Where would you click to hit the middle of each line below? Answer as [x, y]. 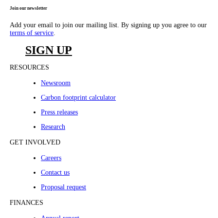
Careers [51, 158]
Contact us [55, 172]
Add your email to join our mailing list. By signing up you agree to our [108, 25]
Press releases [59, 112]
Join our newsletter [28, 8]
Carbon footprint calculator [78, 97]
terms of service [32, 33]
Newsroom [56, 83]
